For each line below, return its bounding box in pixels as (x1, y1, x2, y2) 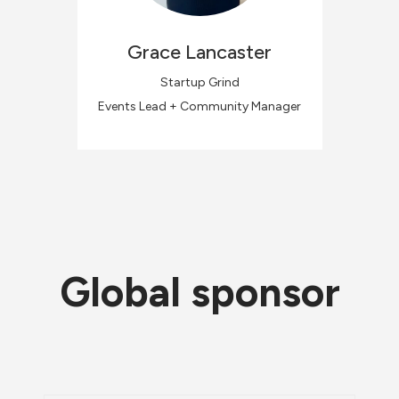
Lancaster (185, 39, 272, 64)
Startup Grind (159, 74, 240, 90)
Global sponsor (59, 267, 340, 317)
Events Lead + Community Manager (98, 98, 301, 114)
